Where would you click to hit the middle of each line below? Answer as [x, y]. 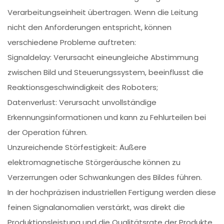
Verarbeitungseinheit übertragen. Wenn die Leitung [103, 12]
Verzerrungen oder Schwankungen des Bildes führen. [105, 177]
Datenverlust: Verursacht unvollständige [82, 102]
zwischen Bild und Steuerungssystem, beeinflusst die [106, 72]
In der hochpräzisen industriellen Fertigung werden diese [112, 192]
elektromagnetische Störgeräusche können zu [94, 162]
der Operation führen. [48, 132]
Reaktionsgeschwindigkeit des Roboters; [83, 87]
